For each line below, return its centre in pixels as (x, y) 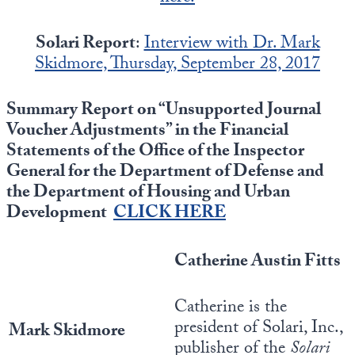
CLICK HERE (170, 214)
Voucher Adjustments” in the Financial (147, 132)
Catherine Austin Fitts (258, 263)
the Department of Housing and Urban (148, 194)
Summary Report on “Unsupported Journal (164, 111)
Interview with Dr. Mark (232, 45)
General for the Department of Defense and (165, 173)
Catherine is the (231, 309)
